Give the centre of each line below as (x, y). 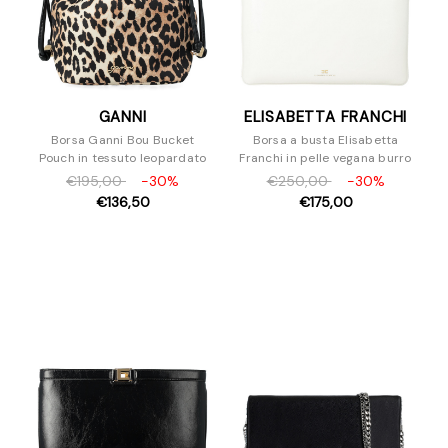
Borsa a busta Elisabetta (325, 139)
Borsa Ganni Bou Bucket (122, 139)
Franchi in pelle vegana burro (325, 157)
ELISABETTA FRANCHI (325, 116)
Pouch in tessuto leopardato (122, 157)
